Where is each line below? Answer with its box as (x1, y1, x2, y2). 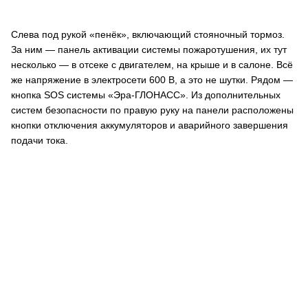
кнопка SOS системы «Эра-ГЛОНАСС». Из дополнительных (11, 89, 280, 100)
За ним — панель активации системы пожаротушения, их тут (11, 44, 287, 55)
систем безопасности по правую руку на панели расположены (11, 104, 294, 115)
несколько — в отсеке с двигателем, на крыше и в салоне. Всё (11, 59, 293, 70)
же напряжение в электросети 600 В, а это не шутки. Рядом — (11, 74, 293, 85)
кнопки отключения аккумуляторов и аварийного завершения (11, 120, 288, 131)
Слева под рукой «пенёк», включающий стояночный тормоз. (11, 29, 285, 40)
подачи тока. (11, 135, 68, 146)
